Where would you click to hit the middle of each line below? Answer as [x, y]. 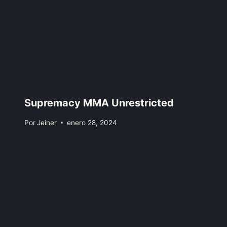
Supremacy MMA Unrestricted [99, 103]
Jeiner [47, 122]
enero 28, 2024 [92, 122]
